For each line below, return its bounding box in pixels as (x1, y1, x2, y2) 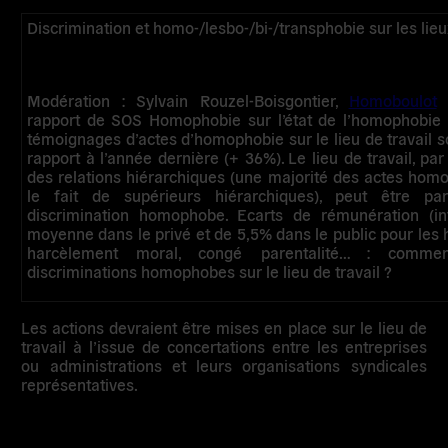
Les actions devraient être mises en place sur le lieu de (21, 317, 427, 337)
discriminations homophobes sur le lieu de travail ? (27, 261, 393, 282)
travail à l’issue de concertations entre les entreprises (21, 336, 427, 356)
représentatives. (21, 374, 139, 394)
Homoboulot (348, 90, 437, 111)
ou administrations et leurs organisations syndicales (21, 355, 427, 375)
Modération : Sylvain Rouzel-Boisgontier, (27, 90, 349, 111)
